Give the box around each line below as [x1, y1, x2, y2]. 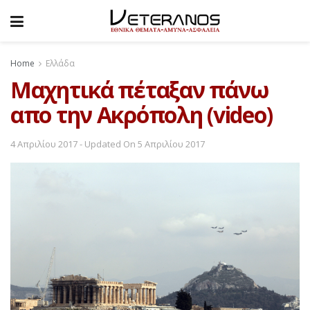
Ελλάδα [46, 57, 75, 69]
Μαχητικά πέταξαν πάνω [10, 74, 270, 104]
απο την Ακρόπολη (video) [10, 99, 273, 129]
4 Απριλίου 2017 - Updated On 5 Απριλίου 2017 [10, 138, 205, 151]
